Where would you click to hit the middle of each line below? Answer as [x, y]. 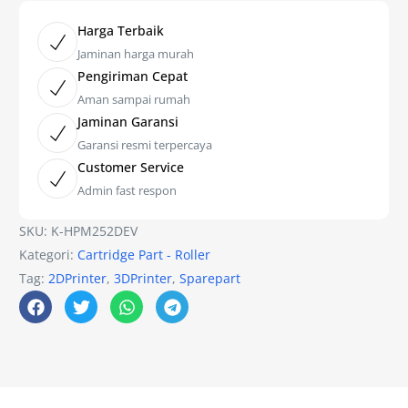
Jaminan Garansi [128, 122]
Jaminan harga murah [136, 54]
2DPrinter [78, 279]
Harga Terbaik [121, 31]
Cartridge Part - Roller [144, 255]
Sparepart [210, 279]
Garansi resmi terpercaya [145, 145]
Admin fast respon [127, 191]
